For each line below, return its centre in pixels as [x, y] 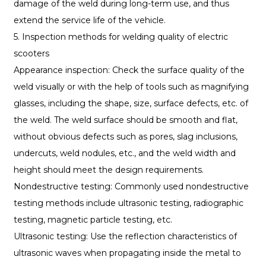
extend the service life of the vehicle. [89, 20]
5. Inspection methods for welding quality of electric [121, 37]
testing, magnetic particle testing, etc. [93, 220]
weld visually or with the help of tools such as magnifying [131, 87]
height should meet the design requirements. [108, 170]
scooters [31, 54]
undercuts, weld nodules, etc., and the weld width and [124, 153]
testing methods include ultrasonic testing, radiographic [128, 203]
